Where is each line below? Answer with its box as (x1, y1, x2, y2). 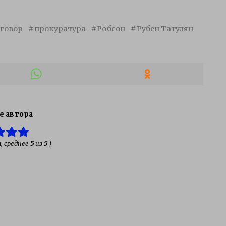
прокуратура (34, 24, 86, 33)
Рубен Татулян (136, 24, 193, 33)
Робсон (97, 24, 126, 33)
